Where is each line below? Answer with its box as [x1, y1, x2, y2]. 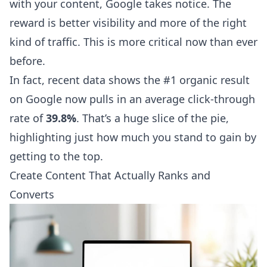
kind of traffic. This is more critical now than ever [10, 35, 257, 49]
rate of [10, 111, 46, 125]
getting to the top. [10, 149, 103, 163]
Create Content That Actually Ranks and [10, 168, 210, 182]
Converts [10, 187, 54, 201]
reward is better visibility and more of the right [10, 15, 247, 30]
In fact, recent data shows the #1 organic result [10, 73, 250, 87]
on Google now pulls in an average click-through [10, 92, 255, 106]
